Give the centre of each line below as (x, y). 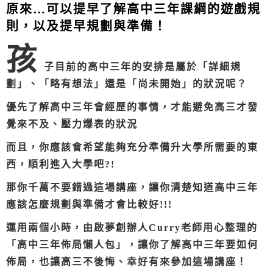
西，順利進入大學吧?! (61, 165)
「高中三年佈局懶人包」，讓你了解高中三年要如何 (132, 245)
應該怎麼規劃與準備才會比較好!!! (89, 205)
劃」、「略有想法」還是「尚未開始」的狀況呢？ (127, 84)
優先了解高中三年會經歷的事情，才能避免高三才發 (132, 107)
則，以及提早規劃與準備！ (87, 27)
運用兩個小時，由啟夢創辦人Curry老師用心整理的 (132, 228)
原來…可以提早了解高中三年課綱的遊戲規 (133, 9)
